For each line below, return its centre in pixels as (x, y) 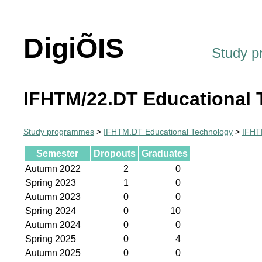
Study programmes (59, 132)
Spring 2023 (51, 182)
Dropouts (115, 153)
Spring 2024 (51, 211)
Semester (57, 153)
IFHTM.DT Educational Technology (168, 132)
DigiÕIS (74, 48)
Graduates (165, 153)
